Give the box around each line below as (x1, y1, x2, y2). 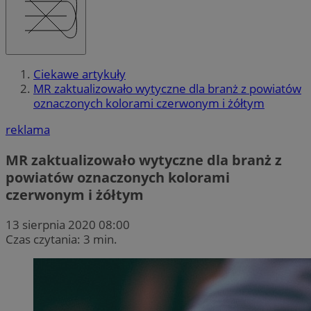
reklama (6, 121, 50, 138)
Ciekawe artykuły (33, 66, 126, 83)
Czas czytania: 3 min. (6, 230, 117, 247)
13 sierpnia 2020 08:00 (6, 216, 130, 233)
